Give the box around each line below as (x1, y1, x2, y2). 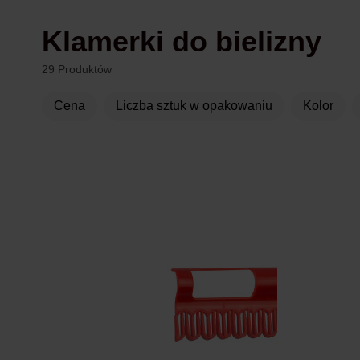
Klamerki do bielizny (63, 25, 321, 59)
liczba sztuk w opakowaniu (123, 99, 272, 113)
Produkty (41, 168, 115, 187)
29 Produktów (42, 63, 112, 76)
